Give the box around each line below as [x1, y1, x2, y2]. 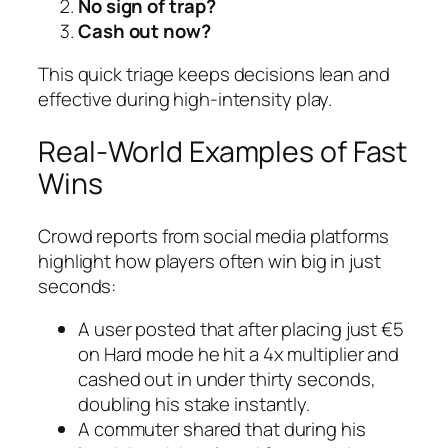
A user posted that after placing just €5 [78, 316, 404, 343]
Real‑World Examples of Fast [38, 131, 408, 171]
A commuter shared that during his [78, 416, 366, 443]
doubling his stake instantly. [78, 391, 311, 418]
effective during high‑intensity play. [38, 86, 333, 113]
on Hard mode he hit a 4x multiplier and [78, 341, 400, 368]
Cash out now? [78, 17, 211, 44]
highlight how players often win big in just [38, 247, 381, 274]
